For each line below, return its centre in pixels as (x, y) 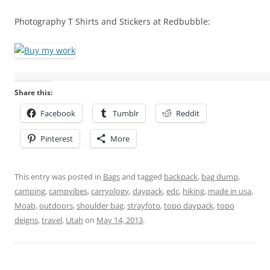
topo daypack (189, 206)
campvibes (68, 191)
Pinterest (57, 139)
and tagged (142, 177)
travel (52, 220)
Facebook (58, 114)
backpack (181, 177)
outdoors (56, 206)
